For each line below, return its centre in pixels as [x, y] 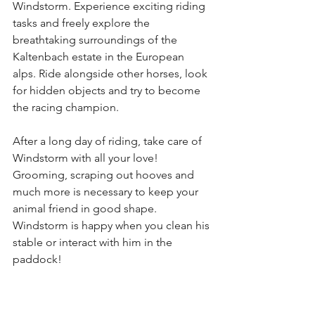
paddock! [37, 259]
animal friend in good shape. [86, 208]
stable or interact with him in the [94, 242]
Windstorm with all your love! [87, 157]
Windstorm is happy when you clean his [112, 225]
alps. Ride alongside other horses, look [111, 73]
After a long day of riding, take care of [109, 141]
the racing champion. [66, 107]
